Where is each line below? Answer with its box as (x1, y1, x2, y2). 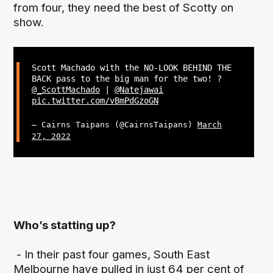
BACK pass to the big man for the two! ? (31, 73, 222, 83)
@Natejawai (114, 84, 163, 94)
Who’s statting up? (13, 218, 116, 232)
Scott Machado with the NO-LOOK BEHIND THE (31, 62, 232, 73)
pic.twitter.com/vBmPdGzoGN (31, 95, 158, 105)
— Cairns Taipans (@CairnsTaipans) (31, 120, 197, 129)
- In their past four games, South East (13, 247, 210, 261)
